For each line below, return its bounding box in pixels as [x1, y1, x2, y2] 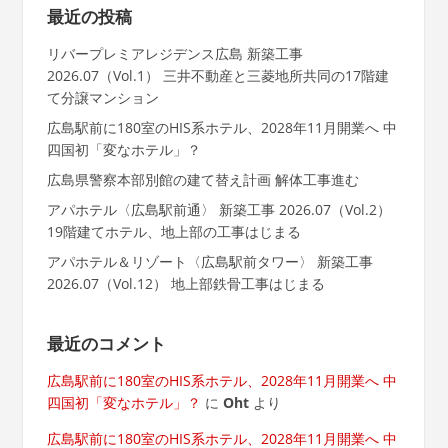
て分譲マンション [46, 88, 159, 108]
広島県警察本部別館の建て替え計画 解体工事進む [46, 170, 359, 190]
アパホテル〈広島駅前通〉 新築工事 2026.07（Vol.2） [46, 200, 391, 220]
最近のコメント [46, 333, 166, 354]
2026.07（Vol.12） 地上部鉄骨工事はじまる [46, 274, 325, 294]
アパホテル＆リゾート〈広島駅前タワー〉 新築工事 [46, 252, 373, 272]
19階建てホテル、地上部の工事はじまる [46, 222, 301, 242]
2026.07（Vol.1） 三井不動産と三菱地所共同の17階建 [46, 66, 389, 86]
